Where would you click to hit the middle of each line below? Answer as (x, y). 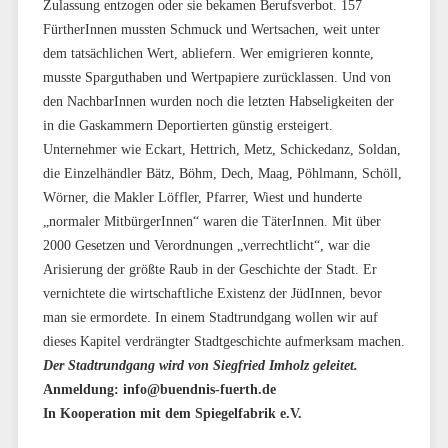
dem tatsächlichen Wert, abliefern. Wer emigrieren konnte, (208, 53)
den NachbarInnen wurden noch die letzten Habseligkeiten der (218, 101)
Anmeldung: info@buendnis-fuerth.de (159, 389)
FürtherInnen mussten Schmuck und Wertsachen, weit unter (211, 29)
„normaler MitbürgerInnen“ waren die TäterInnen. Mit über (211, 221)
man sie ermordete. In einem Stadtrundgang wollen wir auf (210, 317)
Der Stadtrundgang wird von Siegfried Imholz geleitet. (200, 365)
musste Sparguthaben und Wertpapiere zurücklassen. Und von (216, 77)
